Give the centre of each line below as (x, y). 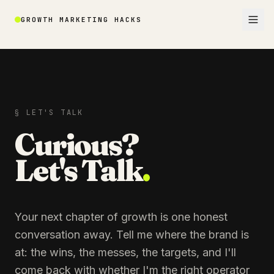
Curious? (76, 145)
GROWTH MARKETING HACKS (81, 20)
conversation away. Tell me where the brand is (132, 235)
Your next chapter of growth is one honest (121, 217)
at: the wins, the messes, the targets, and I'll (125, 252)
